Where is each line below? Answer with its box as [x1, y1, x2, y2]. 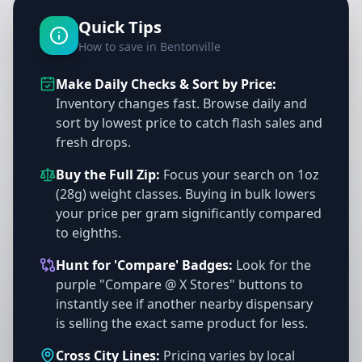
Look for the [233, 256, 311, 274]
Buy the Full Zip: [56, 166, 160, 183]
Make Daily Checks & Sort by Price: [56, 75, 276, 93]
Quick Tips [78, 16, 162, 38]
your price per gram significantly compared [56, 204, 322, 222]
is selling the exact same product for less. [56, 314, 308, 332]
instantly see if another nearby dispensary [56, 295, 313, 313]
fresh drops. [56, 133, 131, 151]
